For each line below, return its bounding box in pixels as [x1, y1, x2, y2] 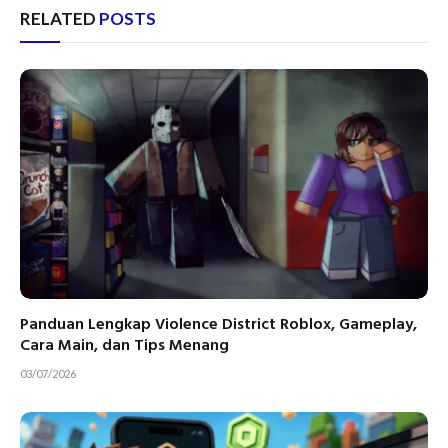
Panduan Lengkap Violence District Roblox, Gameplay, [20, 311, 417, 338]
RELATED [20, 8, 99, 30]
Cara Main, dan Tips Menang [20, 332, 233, 359]
